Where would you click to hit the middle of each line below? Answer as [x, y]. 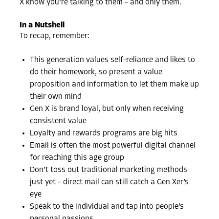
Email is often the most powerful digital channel [113, 146]
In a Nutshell [42, 26]
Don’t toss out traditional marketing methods [109, 170]
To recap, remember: [55, 36]
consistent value [58, 121]
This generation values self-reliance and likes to [113, 60]
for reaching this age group [77, 158]
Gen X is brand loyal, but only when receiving [107, 109]
